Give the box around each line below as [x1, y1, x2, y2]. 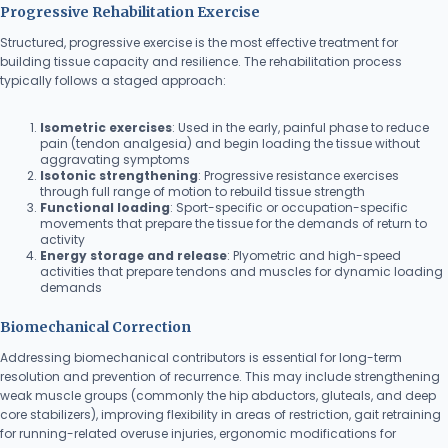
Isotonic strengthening [40, 167, 198, 184]
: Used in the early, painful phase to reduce [172, 119, 429, 136]
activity [40, 231, 85, 248]
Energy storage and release [40, 247, 227, 264]
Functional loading [40, 199, 170, 216]
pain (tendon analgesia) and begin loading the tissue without [40, 135, 420, 152]
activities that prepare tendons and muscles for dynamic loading [40, 263, 443, 280]
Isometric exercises [40, 119, 172, 136]
